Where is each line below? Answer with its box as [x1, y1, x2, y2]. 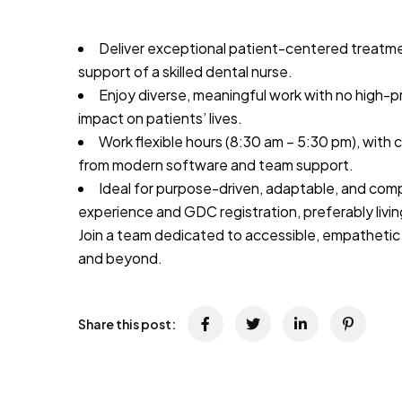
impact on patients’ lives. [78, 108, 242, 127]
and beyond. [78, 248, 162, 267]
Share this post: [78, 315, 176, 332]
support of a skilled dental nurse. [78, 61, 293, 81]
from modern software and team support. [78, 154, 354, 174]
